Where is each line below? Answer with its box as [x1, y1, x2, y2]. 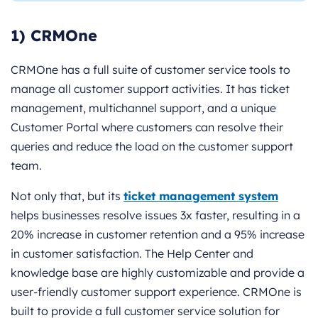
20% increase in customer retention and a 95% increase [11, 227, 305, 242]
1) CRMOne [11, 26, 97, 46]
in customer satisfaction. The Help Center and [11, 246, 253, 261]
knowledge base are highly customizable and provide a [11, 265, 305, 280]
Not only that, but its [11, 189, 124, 204]
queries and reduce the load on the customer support [11, 139, 293, 154]
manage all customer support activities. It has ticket [11, 82, 290, 97]
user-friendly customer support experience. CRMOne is [11, 285, 302, 300]
